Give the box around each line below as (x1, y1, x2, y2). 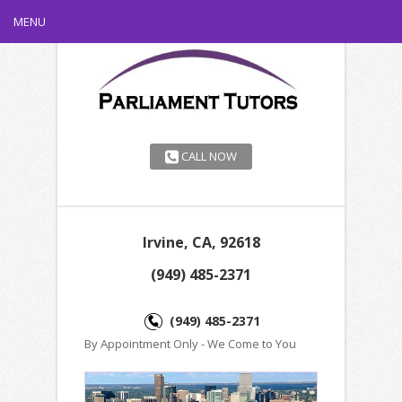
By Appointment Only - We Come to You (84, 336, 296, 352)
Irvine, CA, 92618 (142, 232, 260, 252)
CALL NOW (179, 148, 237, 164)
